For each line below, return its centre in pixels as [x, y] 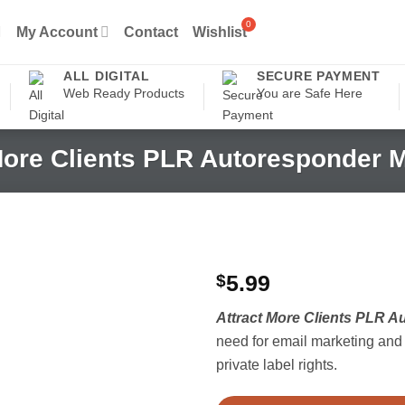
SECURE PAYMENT [319, 75]
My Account [57, 31]
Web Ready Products [124, 93]
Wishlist [220, 31]
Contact [151, 31]
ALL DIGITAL [107, 75]
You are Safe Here [310, 93]
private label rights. [276, 365]
